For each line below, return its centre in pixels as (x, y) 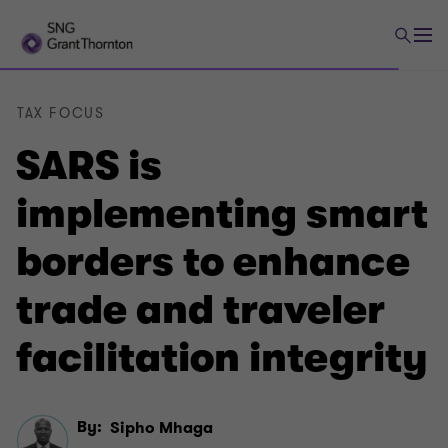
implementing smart (222, 214)
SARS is (89, 166)
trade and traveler (200, 310)
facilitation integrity (222, 358)
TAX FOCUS (61, 113)
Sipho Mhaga (162, 428)
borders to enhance (213, 262)
